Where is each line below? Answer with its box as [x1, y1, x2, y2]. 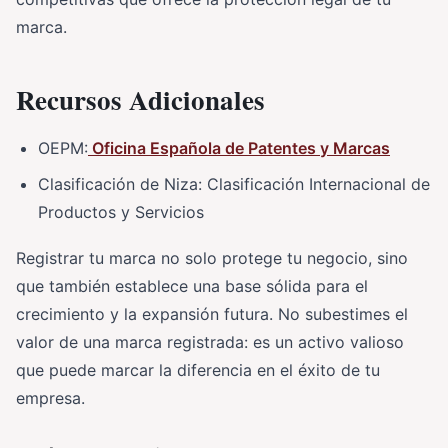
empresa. [16, 387, 85, 408]
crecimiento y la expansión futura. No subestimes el [16, 303, 408, 324]
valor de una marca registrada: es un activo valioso [16, 331, 404, 352]
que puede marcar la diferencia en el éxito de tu [16, 359, 380, 380]
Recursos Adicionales [16, 79, 265, 119]
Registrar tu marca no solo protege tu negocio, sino [16, 247, 408, 268]
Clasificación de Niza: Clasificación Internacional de [38, 173, 430, 194]
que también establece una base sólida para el [16, 275, 368, 296]
